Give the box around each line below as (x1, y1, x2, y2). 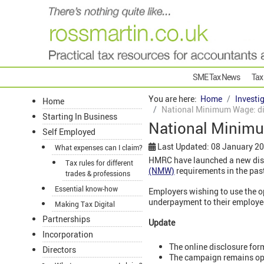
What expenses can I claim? (55, 143, 143, 153)
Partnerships (42, 213, 90, 225)
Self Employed (42, 126, 95, 138)
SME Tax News (193, 71, 240, 83)
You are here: (148, 93, 200, 105)
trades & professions (65, 169, 130, 179)
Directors (42, 244, 76, 256)
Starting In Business (42, 111, 117, 123)
